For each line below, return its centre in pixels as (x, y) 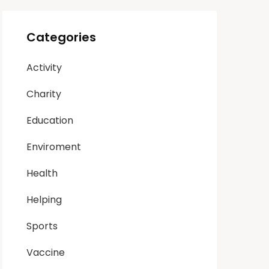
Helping (44, 200)
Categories (62, 37)
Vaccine (46, 252)
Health (42, 173)
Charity (44, 94)
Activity (44, 68)
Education (50, 120)
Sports (42, 226)
